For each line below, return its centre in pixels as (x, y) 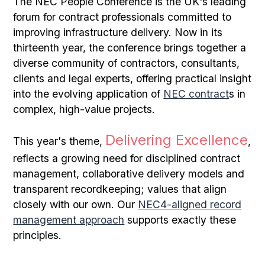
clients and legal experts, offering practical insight (132, 78)
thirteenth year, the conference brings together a (130, 47)
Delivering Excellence (177, 140)
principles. (38, 235)
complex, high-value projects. (84, 109)
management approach (69, 219)
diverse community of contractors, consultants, (127, 63)
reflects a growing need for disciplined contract (127, 158)
